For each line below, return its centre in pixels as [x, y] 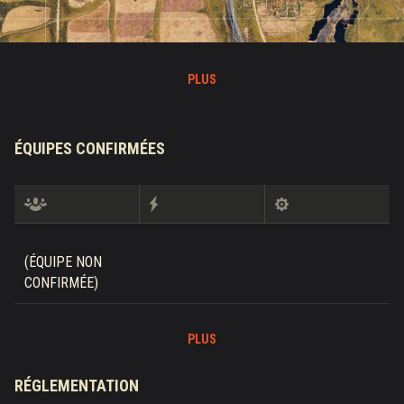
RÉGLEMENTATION [77, 385]
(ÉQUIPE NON [63, 262]
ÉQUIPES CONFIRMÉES [90, 148]
